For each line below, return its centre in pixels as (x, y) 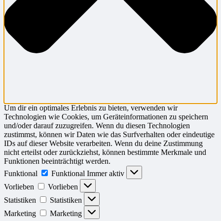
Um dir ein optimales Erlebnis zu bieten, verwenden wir (91, 108)
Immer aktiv (107, 174)
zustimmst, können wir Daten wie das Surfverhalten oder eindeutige (109, 135)
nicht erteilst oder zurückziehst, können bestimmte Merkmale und (105, 152)
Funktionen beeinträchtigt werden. (57, 161)
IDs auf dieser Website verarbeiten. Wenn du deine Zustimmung (103, 144)
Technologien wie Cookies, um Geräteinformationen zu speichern (106, 117)
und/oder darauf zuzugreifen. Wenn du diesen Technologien (97, 126)
